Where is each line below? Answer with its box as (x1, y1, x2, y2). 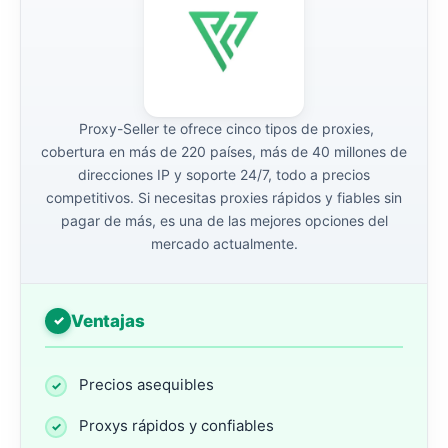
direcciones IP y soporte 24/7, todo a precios (78, 165, 370, 183)
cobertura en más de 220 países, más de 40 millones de (41, 142, 407, 160)
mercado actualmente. (150, 234, 298, 252)
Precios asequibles (79, 374, 214, 394)
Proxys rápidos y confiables (79, 415, 274, 435)
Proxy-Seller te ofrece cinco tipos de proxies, (74, 119, 374, 137)
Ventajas (71, 310, 145, 331)
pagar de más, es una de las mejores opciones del (60, 211, 388, 229)
